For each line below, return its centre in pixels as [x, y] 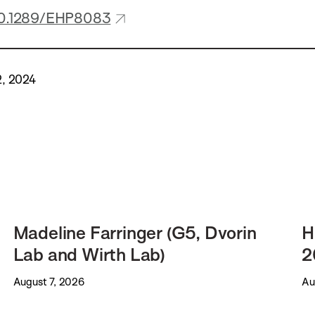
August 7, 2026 [49, 282]
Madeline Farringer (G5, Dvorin [135, 233]
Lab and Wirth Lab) [89, 255]
